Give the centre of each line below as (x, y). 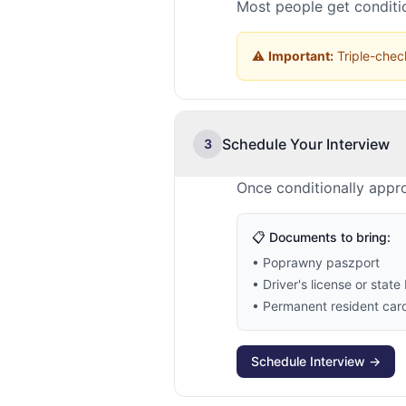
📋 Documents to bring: (321, 237)
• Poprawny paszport (316, 262)
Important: (301, 56)
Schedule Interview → (316, 361)
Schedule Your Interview (306, 144)
